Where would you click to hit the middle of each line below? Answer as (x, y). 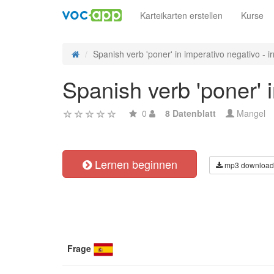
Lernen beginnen (134, 164)
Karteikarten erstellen (181, 15)
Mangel (250, 113)
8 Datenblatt (191, 113)
